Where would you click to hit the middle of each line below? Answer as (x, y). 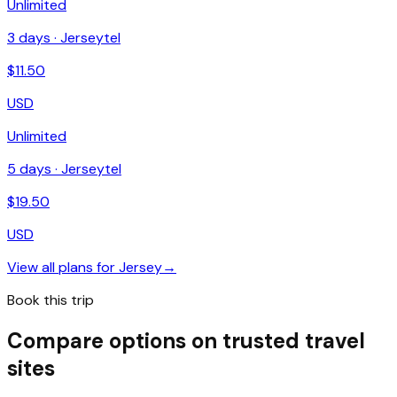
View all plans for (63, 267)
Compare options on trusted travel (186, 340)
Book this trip (51, 300)
